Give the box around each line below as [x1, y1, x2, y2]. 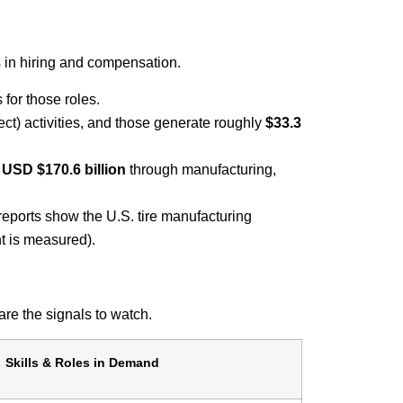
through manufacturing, [126, 161, 276, 177]
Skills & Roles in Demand [5, 355, 159, 371]
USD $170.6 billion [2, 161, 126, 177]
